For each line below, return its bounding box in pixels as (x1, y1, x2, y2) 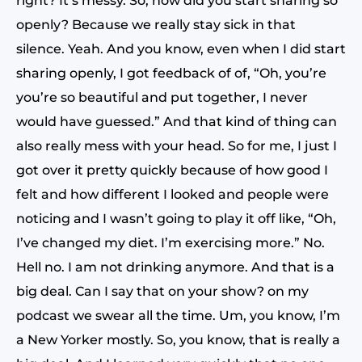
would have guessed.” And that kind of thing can (16, 114, 337, 129)
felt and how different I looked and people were (16, 187, 329, 202)
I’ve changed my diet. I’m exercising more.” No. (16, 235, 325, 250)
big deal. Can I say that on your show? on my (16, 284, 309, 299)
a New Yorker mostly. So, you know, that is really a (16, 332, 340, 347)
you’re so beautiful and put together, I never (16, 90, 308, 105)
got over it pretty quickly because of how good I (16, 162, 328, 178)
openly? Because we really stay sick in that (16, 17, 296, 32)
